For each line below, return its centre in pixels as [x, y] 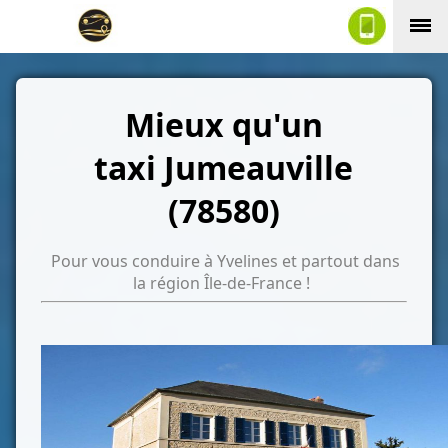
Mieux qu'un [223, 125]
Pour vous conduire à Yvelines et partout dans [226, 261]
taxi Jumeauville [224, 168]
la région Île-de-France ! [222, 283]
